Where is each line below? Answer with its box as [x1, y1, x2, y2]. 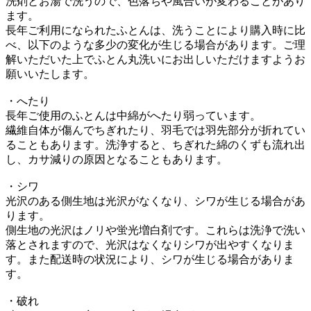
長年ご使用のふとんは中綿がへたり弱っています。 [6, 109, 261, 121]
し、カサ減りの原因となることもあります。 [6, 153, 228, 165]
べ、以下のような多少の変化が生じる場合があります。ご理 [6, 38, 305, 51]
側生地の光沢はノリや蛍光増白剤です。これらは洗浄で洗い [6, 224, 305, 236]
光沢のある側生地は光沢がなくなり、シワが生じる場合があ [6, 194, 305, 207]
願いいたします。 [6, 67, 94, 80]
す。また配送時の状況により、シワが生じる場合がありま [6, 253, 294, 265]
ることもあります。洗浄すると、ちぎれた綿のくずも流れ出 [6, 138, 305, 151]
